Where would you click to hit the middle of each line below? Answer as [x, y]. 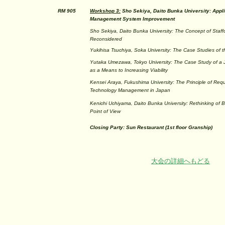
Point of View [105, 111]
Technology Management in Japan [130, 90]
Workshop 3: [105, 11]
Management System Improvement [132, 19]
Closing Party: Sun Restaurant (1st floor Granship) [151, 127]
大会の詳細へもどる [181, 161]
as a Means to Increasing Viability [129, 70]
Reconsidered [106, 39]
